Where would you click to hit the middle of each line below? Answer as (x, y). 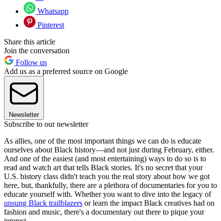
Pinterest (50, 25)
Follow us (30, 63)
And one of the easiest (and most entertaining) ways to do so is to (105, 159)
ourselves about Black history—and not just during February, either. (109, 150)
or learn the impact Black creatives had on (148, 203)
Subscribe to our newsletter (46, 124)
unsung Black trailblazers (43, 203)
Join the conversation (37, 51)
